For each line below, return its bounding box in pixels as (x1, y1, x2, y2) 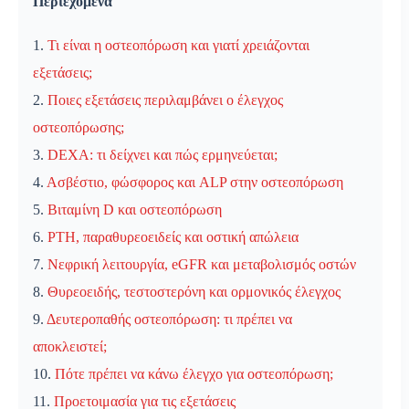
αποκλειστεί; (33, 339, 107, 355)
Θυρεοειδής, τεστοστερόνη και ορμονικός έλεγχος (47, 284, 341, 300)
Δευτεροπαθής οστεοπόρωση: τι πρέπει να (47, 311, 292, 328)
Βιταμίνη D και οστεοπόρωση (47, 202, 222, 218)
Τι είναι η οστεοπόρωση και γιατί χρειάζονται (47, 37, 309, 54)
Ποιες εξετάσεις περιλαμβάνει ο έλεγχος (47, 92, 283, 109)
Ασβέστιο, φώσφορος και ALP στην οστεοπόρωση (47, 174, 343, 191)
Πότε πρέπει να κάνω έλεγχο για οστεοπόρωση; (55, 366, 333, 383)
